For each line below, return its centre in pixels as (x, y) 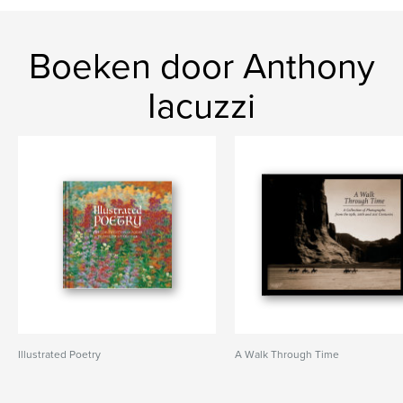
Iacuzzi (201, 106)
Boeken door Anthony (201, 67)
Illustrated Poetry (59, 354)
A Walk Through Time (287, 354)
